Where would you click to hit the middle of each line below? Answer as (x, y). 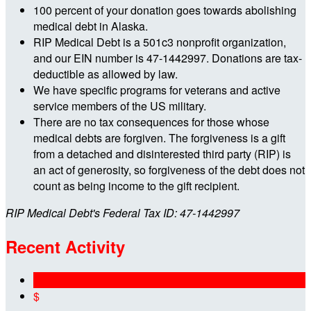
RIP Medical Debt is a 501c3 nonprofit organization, (160, 42)
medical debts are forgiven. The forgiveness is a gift (159, 137)
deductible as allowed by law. (106, 74)
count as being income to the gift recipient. (136, 185)
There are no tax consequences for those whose (151, 121)
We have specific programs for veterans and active (157, 90)
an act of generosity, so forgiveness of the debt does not (169, 169)
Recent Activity (65, 246)
